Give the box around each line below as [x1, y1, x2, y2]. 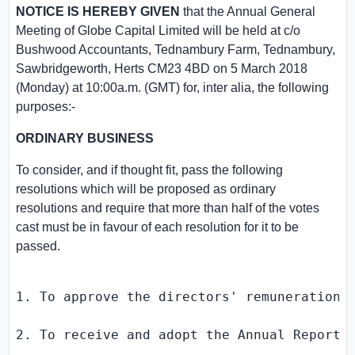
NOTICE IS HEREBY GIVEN [16, 5, 180, 18]
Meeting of [16, 24, 78, 37]
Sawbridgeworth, [16, 62, 114, 75]
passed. [16, 239, 60, 253]
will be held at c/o [200, 24, 300, 37]
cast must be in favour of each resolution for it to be [16, 220, 299, 234]
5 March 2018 [231, 62, 307, 75]
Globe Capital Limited [78, 24, 200, 37]
